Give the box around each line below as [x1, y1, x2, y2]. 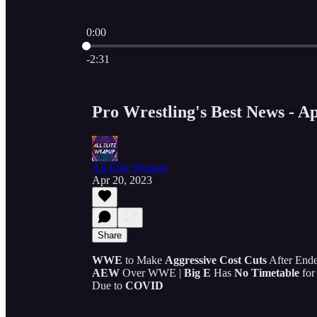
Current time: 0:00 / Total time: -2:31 [86, 38, 249, 50]
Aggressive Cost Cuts [165, 253, 267, 266]
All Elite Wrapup [92, 161, 168, 173]
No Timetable [231, 266, 302, 279]
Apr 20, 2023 [92, 173, 152, 186]
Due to [92, 279, 125, 292]
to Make [125, 253, 165, 266]
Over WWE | [120, 266, 184, 279]
